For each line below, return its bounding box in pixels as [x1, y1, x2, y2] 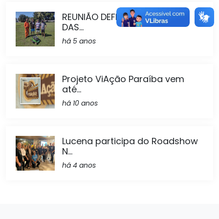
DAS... [62, 21, 84, 33]
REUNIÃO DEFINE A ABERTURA [62, 10, 182, 23]
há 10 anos [62, 98, 98, 108]
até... [62, 83, 81, 95]
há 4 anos [62, 160, 96, 170]
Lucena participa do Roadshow [62, 134, 198, 147]
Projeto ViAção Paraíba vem [62, 72, 184, 85]
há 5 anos [62, 36, 96, 46]
